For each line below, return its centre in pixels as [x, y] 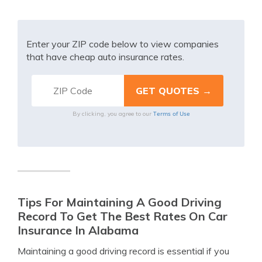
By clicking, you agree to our [113, 114]
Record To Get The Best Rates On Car [123, 216]
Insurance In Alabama [78, 230]
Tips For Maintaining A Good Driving [120, 202]
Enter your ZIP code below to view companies [123, 44]
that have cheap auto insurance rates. [105, 57]
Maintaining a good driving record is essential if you [123, 251]
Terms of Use [171, 114]
